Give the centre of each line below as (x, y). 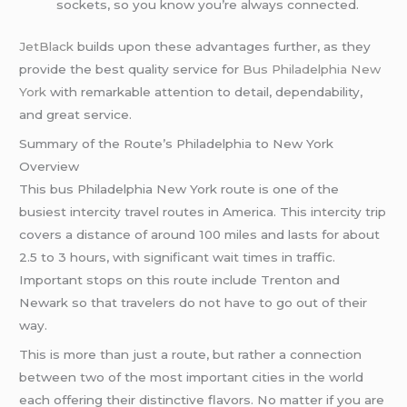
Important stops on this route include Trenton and (180, 279)
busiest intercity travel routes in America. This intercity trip (203, 211)
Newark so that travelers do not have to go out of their (194, 302)
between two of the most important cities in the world (192, 377)
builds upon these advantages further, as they (224, 46)
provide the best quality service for (131, 69)
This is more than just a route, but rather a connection (191, 354)
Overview (50, 166)
